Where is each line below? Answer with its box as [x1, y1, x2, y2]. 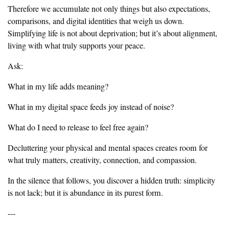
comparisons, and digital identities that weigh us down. [8, 15, 184, 27]
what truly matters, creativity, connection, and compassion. [8, 154, 197, 166]
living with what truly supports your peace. [8, 40, 145, 52]
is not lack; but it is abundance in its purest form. [8, 187, 163, 199]
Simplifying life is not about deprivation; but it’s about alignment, [8, 28, 217, 39]
